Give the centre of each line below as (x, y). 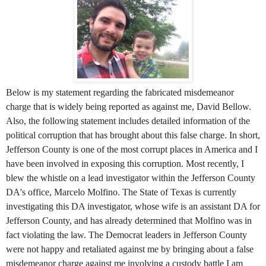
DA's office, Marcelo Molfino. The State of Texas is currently (121, 192)
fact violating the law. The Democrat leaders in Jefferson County (126, 235)
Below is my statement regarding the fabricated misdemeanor (120, 92)
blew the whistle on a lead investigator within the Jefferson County (131, 178)
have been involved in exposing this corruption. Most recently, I (125, 163)
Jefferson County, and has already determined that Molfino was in (129, 220)
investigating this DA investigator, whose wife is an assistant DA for (133, 206)
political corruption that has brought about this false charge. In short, (133, 135)
